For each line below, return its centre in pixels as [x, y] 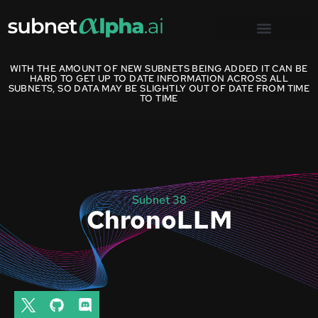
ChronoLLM [159, 220]
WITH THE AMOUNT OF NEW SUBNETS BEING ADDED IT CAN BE [159, 68]
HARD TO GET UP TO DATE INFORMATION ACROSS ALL [159, 78]
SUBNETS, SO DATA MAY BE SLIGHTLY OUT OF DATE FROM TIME [159, 88]
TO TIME [159, 98]
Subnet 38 [159, 200]
